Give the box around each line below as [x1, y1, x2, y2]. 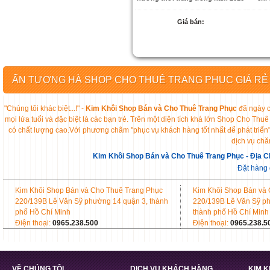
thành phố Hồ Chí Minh [193, 208, 269, 217]
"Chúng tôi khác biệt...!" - [4, 104, 86, 113]
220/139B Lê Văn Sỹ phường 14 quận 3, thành [15, 197, 168, 206]
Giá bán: [177, 18, 204, 26]
